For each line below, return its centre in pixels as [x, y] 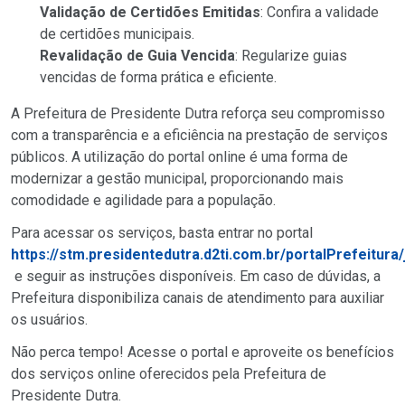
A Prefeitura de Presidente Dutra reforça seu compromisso [198, 113]
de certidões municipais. [117, 33]
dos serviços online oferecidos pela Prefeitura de [169, 373]
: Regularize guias [291, 55]
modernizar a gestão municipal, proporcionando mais [177, 178]
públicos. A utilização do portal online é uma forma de [179, 156]
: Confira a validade [320, 12]
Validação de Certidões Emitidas [150, 12]
